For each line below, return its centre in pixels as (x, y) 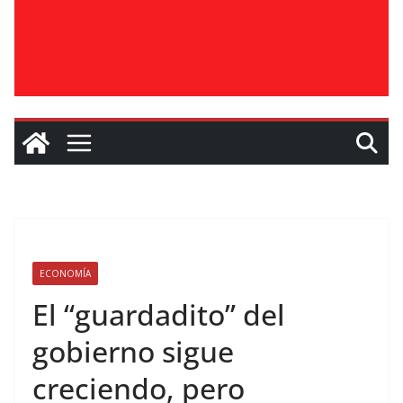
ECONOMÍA (65, 273)
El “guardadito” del (159, 314)
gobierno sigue (133, 351)
